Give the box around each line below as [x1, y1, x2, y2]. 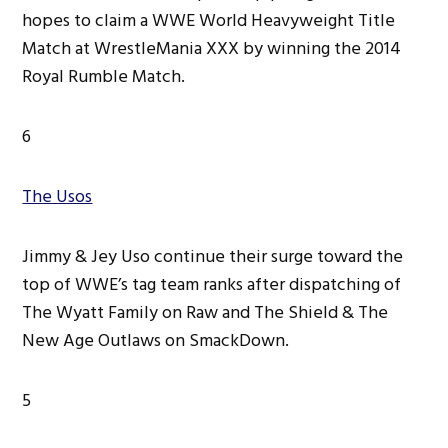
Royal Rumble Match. [22, 61, 186, 91]
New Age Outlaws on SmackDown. [22, 325, 290, 355]
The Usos [22, 181, 93, 211]
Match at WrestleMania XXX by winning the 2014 [22, 33, 402, 63]
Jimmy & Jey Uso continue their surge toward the [22, 241, 404, 271]
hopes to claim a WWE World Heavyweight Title [22, 5, 396, 35]
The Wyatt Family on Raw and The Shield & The [22, 297, 389, 327]
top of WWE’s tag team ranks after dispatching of [22, 269, 402, 299]
